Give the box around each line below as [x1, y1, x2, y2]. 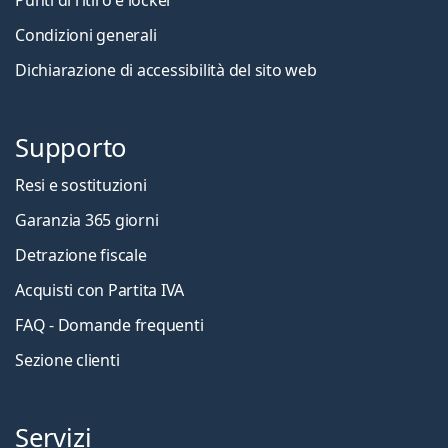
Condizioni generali [15, 23, 157, 46]
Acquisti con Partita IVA [15, 278, 185, 301]
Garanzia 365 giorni [15, 208, 159, 231]
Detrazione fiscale [15, 243, 147, 266]
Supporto [15, 129, 128, 165]
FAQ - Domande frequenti [15, 313, 204, 336]
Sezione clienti [15, 348, 120, 371]
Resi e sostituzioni [15, 173, 147, 196]
